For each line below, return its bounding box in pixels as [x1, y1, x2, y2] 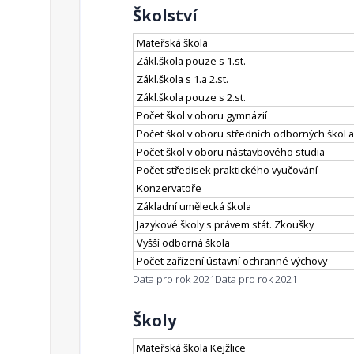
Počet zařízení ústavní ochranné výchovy [137, 254, 327, 269]
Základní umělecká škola [137, 199, 251, 214]
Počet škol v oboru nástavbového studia [137, 145, 325, 160]
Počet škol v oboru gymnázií [137, 108, 267, 123]
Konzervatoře [137, 181, 201, 196]
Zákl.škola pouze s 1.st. [137, 54, 246, 69]
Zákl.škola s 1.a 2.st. [137, 72, 228, 87]
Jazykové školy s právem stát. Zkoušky [137, 217, 314, 232]
